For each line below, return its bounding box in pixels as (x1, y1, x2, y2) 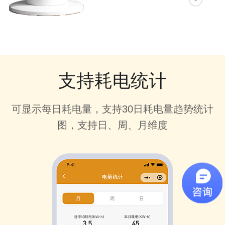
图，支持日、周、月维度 (57, 119, 168, 131)
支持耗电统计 (58, 70, 167, 91)
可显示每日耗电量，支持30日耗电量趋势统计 (11, 103, 213, 115)
